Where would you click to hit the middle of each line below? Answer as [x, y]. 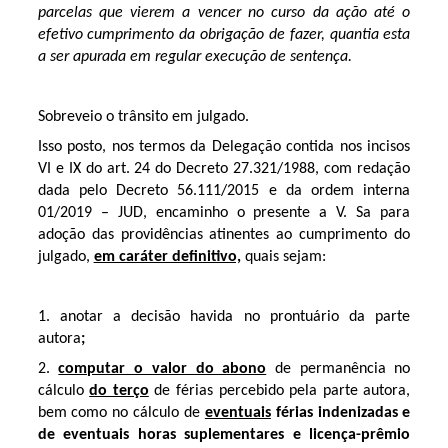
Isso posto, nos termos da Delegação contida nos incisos [224, 147]
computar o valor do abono [162, 369]
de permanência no [338, 369]
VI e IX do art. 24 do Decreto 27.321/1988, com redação [224, 169]
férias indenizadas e [340, 413]
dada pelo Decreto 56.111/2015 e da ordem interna [224, 191]
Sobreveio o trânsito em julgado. [143, 117]
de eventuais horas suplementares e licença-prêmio [224, 435]
